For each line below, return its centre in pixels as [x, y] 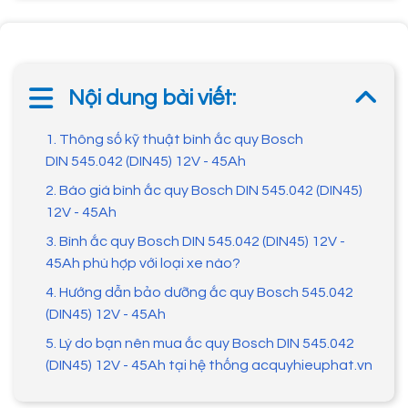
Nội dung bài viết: [152, 98]
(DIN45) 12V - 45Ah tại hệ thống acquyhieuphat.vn [209, 366]
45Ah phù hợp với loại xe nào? [143, 264]
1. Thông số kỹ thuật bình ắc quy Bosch [174, 140]
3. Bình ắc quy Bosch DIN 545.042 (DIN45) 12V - [195, 242]
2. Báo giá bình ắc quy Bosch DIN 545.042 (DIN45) [204, 191]
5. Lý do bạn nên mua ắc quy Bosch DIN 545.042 [200, 344]
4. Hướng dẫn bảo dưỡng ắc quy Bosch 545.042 [199, 293]
